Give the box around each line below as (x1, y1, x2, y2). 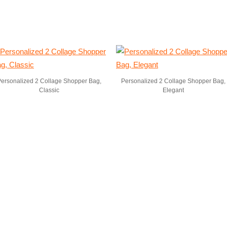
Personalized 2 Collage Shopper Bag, (121, 78, 225, 85)
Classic (39, 87, 59, 94)
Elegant (162, 87, 184, 94)
